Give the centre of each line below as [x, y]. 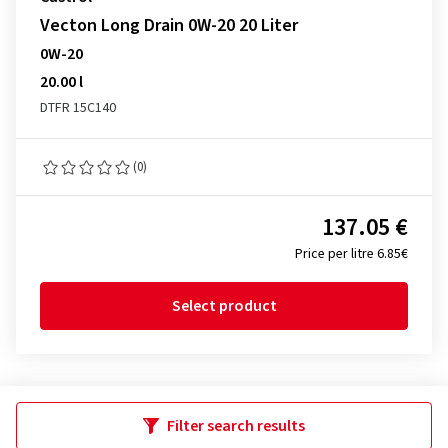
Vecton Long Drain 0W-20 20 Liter [169, 25]
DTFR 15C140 [78, 108]
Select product [224, 306]
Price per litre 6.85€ [351, 254]
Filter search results [236, 426]
